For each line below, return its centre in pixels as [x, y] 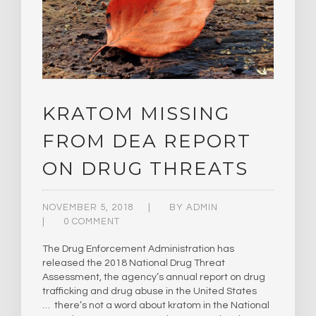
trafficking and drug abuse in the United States [150, 292]
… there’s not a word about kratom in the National [156, 306]
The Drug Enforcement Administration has [138, 249]
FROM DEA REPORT [147, 141]
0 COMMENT [92, 222]
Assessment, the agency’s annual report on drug [154, 278]
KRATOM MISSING [136, 114]
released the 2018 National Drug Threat [134, 263]
